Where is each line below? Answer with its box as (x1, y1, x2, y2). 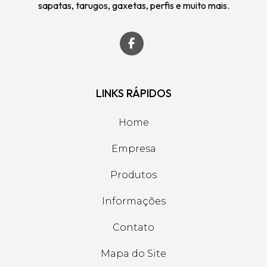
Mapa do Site (101, 248, 166, 259)
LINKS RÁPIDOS (95, 86, 172, 100)
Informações (101, 195, 166, 207)
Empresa (111, 143, 156, 154)
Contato (113, 222, 154, 233)
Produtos (110, 169, 157, 181)
